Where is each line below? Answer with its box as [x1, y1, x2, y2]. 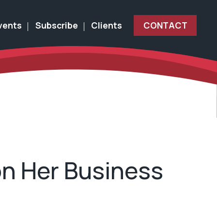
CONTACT [143, 19, 187, 31]
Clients [91, 19, 123, 31]
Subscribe [35, 19, 78, 31]
